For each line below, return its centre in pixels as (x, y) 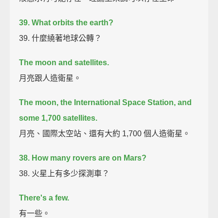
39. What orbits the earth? (66, 22)
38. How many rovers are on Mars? (83, 158)
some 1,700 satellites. (58, 118)
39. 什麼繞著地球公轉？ (61, 38)
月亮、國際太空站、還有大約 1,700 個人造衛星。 (105, 133)
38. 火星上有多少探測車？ (64, 173)
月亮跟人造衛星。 (50, 78)
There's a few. (44, 198)
